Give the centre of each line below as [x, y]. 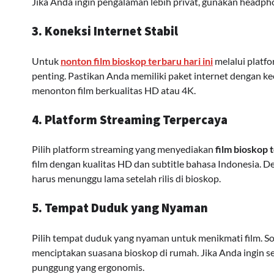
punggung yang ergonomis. [88, 267]
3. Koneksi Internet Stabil [105, 31]
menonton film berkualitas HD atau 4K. [114, 90]
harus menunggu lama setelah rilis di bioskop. [126, 179]
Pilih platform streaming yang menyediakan [124, 149]
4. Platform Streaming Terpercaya [130, 120]
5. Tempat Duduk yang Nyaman [120, 208]
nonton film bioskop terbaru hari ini [137, 61]
